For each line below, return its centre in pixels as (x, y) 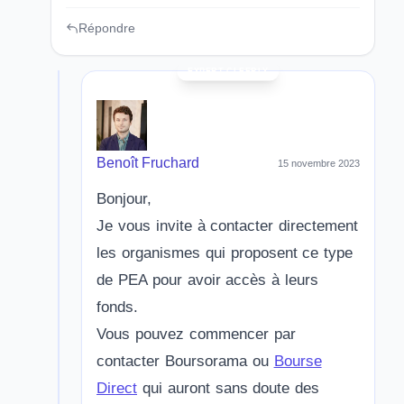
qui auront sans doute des (229, 388)
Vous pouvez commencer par (196, 334)
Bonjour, (124, 199)
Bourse (298, 361)
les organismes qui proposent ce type (225, 253)
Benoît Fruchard (148, 163)
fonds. (117, 307)
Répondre (107, 28)
